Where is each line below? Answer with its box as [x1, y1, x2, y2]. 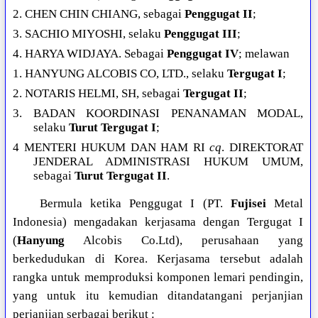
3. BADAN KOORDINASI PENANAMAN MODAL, [13, 106, 303, 121]
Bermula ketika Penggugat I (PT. [39, 197, 231, 211]
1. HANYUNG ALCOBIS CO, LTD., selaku [13, 67, 228, 81]
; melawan [238, 47, 290, 61]
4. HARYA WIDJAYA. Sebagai [13, 47, 168, 61]
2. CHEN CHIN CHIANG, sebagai [13, 7, 185, 21]
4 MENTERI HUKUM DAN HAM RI [13, 141, 210, 155]
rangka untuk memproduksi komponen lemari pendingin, [13, 270, 303, 285]
